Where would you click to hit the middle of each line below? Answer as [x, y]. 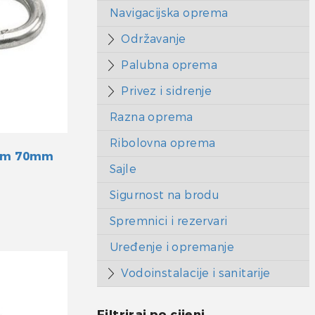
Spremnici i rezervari [169, 221]
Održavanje [154, 39]
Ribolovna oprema [163, 143]
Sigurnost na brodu [165, 195]
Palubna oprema [169, 65]
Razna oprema [152, 117]
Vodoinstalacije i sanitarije [196, 273]
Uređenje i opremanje [172, 247]
